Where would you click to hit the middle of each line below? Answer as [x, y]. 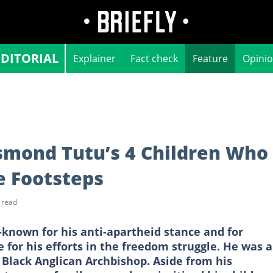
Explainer [94, 58]
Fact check [154, 58]
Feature [210, 58]
